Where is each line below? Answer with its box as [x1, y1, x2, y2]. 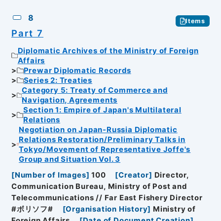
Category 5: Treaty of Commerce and [22, 85, 168, 95]
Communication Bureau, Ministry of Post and [11, 182, 187, 191]
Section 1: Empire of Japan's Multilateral [23, 105, 182, 114]
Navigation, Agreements [22, 95, 118, 105]
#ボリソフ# [11, 205, 53, 214]
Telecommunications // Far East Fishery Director [11, 193, 203, 203]
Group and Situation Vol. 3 [19, 154, 121, 164]
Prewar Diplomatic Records [23, 66, 131, 75]
